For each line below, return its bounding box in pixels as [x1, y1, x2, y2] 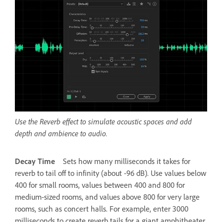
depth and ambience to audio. [15, 128, 108, 138]
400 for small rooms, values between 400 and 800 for [15, 179, 185, 190]
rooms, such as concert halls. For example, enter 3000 [15, 203, 188, 214]
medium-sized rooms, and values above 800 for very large [15, 191, 200, 202]
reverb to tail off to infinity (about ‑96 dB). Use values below [15, 167, 206, 178]
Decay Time [15, 156, 55, 166]
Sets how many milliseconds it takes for [63, 156, 190, 166]
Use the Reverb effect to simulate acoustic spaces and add [15, 116, 192, 126]
